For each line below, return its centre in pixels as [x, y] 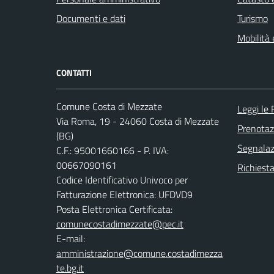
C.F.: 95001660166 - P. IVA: [113, 150]
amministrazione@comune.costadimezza [139, 253]
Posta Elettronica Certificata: [114, 209]
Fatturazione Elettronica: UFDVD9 [124, 194]
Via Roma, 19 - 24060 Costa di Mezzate [138, 121]
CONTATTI [74, 72]
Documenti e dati [91, 18]
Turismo [253, 18]
